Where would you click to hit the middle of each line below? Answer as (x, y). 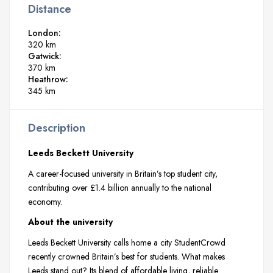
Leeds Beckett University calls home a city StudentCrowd (127, 243)
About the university (70, 222)
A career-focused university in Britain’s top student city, (123, 173)
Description (57, 128)
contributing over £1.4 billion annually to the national (120, 187)
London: (44, 33)
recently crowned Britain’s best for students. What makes (126, 257)
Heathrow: (48, 79)
